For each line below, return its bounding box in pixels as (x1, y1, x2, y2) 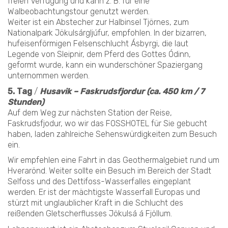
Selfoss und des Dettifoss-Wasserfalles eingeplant (8, 177, 191, 186)
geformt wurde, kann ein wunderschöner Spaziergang (8, 60, 203, 70)
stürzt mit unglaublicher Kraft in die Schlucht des (8, 198, 183, 208)
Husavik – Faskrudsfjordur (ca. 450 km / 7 (40, 86, 205, 96)
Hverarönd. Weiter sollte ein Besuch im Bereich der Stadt (8, 166, 211, 176)
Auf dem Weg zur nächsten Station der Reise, (8, 107, 172, 118)
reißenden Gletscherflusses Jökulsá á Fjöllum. (8, 209, 172, 218)
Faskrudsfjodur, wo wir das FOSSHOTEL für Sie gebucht (8, 118, 207, 128)
